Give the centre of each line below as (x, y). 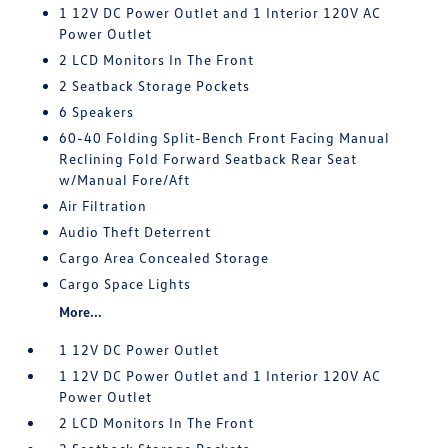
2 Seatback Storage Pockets (155, 85)
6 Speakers (97, 111)
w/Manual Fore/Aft (125, 179)
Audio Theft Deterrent (135, 231)
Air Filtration (103, 205)
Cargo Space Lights (125, 283)
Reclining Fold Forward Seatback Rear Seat (208, 158)
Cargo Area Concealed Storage (164, 257)
